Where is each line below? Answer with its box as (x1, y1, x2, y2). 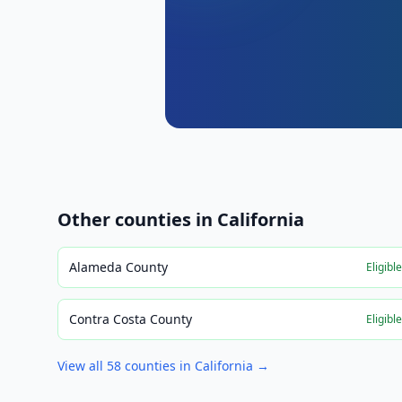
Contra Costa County (69, 310, 192, 328)
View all (57, 357, 107, 374)
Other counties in (57, 207, 217, 232)
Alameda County (69, 258, 168, 275)
